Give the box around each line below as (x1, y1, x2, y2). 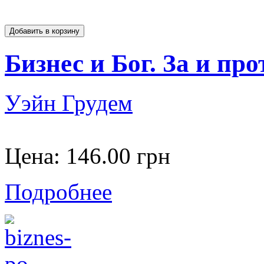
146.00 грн (66, 143, 170, 169)
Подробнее (5, 179, 112, 204)
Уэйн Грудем (5, 90, 133, 115)
